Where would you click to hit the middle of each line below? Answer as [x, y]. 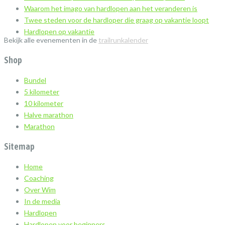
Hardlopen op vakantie [59, 32]
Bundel [35, 80]
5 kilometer [42, 92]
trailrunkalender [123, 40]
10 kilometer [44, 103]
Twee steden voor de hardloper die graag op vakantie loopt [117, 20]
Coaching [39, 178]
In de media [42, 201]
